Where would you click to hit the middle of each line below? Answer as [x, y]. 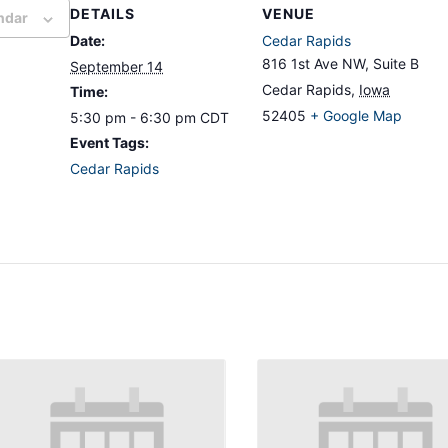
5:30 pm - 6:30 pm [135, 118]
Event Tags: [109, 143]
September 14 [116, 67]
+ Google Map [356, 116]
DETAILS [102, 14]
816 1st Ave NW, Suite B [340, 64]
